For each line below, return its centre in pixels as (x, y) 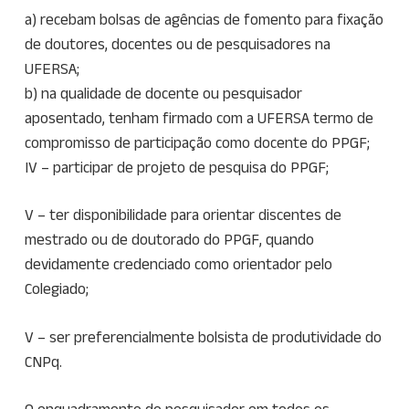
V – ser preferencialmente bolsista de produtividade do (203, 336)
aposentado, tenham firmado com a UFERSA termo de (199, 117)
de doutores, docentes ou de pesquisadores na (177, 43)
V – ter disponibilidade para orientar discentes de (183, 215)
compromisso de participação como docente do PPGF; (197, 142)
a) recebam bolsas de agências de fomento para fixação (204, 19)
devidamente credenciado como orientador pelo (178, 264)
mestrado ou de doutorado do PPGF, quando (169, 240)
